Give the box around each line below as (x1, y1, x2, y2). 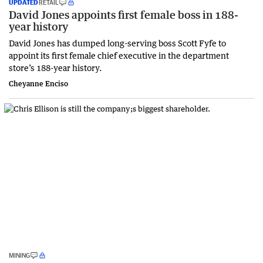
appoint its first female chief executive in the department (9, 49, 229, 60)
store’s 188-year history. (9, 62, 102, 73)
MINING (9, 251, 30, 259)
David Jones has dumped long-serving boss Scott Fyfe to (9, 37, 226, 48)
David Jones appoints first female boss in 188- (9, 8, 238, 21)
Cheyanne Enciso (9, 79, 68, 88)
